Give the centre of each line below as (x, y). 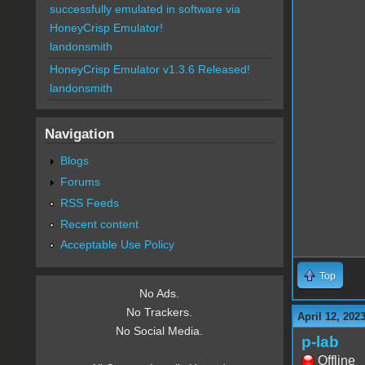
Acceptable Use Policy (117, 245)
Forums (80, 181)
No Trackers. (160, 312)
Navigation (79, 134)
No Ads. (160, 294)
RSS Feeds (89, 202)
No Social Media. (160, 331)
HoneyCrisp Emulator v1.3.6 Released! (150, 70)
